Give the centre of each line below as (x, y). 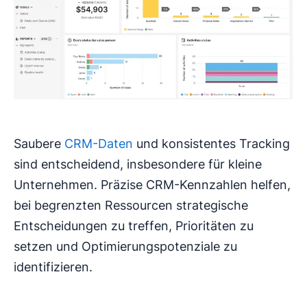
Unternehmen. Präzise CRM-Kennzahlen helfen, (152, 184)
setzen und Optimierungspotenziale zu (125, 246)
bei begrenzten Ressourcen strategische (131, 205)
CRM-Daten (99, 143)
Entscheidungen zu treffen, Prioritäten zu (134, 225)
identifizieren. (53, 267)
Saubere (39, 143)
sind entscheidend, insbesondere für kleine (138, 164)
